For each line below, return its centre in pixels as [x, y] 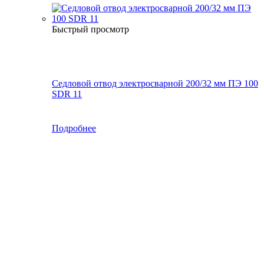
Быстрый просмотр [90, 29]
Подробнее [74, 128]
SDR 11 [67, 94]
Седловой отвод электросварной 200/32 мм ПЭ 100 [155, 84]
